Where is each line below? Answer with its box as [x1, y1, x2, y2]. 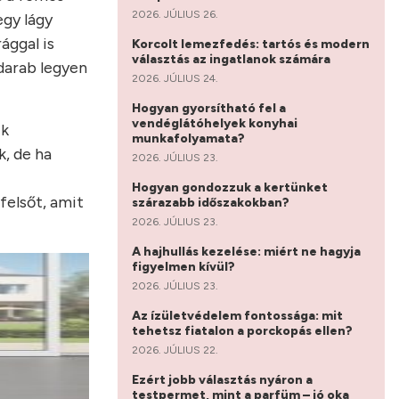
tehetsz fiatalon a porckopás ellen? [132, 322, 355, 338]
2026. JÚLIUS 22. [132, 343, 218, 356]
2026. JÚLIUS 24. [132, 71, 218, 85]
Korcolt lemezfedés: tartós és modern [132, 36, 370, 52]
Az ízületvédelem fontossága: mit [132, 307, 343, 323]
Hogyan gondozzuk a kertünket [132, 179, 328, 195]
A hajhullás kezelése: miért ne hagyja [132, 243, 361, 259]
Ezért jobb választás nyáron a [132, 371, 313, 387]
